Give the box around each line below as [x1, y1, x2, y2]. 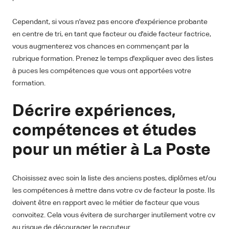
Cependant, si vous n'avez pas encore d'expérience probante [12, 18, 208, 26]
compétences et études [12, 123, 196, 140]
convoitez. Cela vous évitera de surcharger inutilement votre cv [12, 212, 215, 219]
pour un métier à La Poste [12, 142, 211, 159]
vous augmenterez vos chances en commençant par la [12, 43, 189, 51]
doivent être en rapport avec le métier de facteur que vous [12, 199, 199, 207]
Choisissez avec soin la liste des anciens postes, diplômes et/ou [12, 175, 216, 182]
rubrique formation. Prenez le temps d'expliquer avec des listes [12, 55, 213, 63]
